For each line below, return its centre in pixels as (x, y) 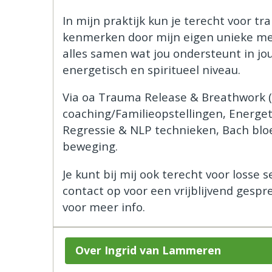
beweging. (90, 146)
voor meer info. (104, 207)
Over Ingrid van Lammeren (148, 250)
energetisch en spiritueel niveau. (151, 69)
